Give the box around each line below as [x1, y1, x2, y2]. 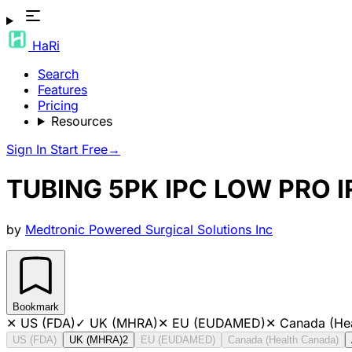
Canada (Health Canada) [228, 333, 339, 346]
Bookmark [13, 300, 59, 313]
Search [38, 66, 79, 82]
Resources [50, 113, 112, 129]
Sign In [6, 141, 50, 157]
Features [38, 82, 87, 97]
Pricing [38, 97, 79, 113]
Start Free [50, 141, 108, 157]
